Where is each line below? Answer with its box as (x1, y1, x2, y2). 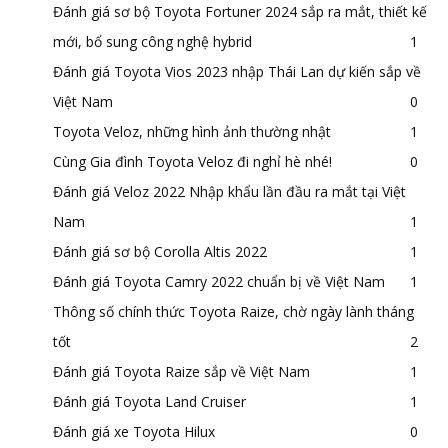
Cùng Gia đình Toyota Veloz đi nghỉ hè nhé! (53, 151, 332, 171)
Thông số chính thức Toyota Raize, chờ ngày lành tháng (53, 301, 414, 321)
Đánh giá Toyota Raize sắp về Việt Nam (53, 361, 310, 381)
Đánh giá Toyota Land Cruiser (53, 391, 246, 411)
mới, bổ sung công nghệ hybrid (53, 31, 252, 51)
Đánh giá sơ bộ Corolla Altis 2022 (53, 241, 267, 261)
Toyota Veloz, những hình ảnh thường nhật (53, 121, 331, 141)
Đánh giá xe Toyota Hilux (53, 421, 215, 441)
